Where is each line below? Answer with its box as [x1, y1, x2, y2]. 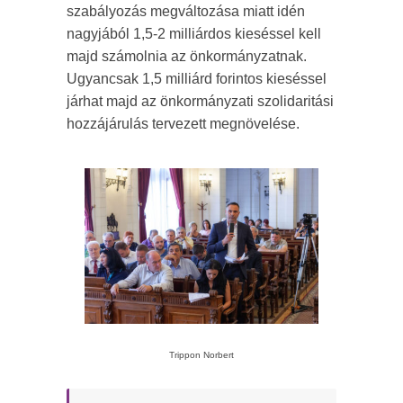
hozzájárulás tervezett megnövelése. [67, 115, 300, 131]
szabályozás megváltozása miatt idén [67, 3, 305, 19]
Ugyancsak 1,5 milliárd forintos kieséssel [67, 70, 327, 86]
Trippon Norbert [169, 349, 234, 360]
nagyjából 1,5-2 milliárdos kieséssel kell [67, 25, 321, 41]
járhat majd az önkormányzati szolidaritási [67, 93, 334, 109]
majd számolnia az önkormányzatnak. [67, 48, 307, 64]
